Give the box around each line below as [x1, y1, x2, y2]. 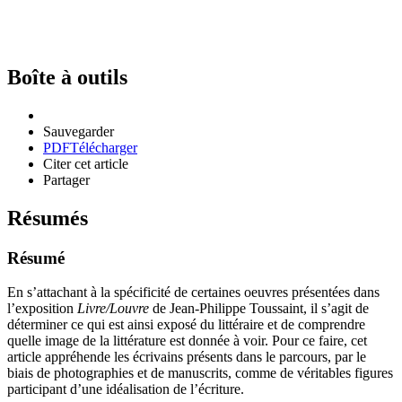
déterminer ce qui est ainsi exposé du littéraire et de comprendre [7, 317, 365, 333]
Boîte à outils [7, 65, 127, 89]
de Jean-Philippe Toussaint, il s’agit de [153, 301, 369, 317]
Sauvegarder [43, 123, 114, 139]
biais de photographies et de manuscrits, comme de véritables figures [7, 365, 393, 381]
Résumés [7, 205, 88, 230]
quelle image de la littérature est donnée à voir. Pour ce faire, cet [7, 333, 367, 349]
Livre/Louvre [77, 301, 153, 317]
